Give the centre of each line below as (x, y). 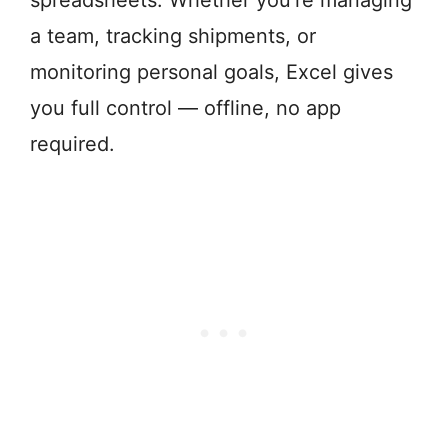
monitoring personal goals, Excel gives (211, 72)
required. (72, 144)
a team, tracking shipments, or (173, 36)
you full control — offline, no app (185, 108)
